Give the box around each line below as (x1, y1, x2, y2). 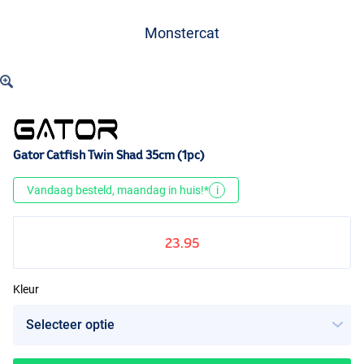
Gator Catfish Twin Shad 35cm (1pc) (13, 148, 205, 162)
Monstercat (145, 24, 219, 41)
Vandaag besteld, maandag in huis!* (27, 184, 209, 197)
